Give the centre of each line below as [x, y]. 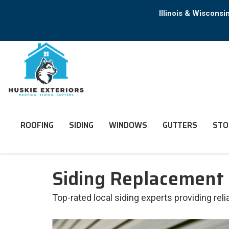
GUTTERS [180, 125]
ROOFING [37, 125]
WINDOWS [128, 125]
